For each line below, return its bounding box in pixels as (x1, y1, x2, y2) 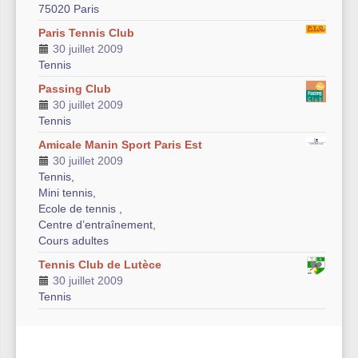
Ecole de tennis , (38, 202, 122, 215)
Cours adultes (38, 234, 109, 247)
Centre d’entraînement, (38, 218, 156, 231)
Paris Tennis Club (38, 26, 134, 39)
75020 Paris (38, 2, 99, 15)
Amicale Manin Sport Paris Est (38, 138, 202, 151)
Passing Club (38, 82, 111, 95)
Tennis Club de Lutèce (38, 258, 161, 271)
